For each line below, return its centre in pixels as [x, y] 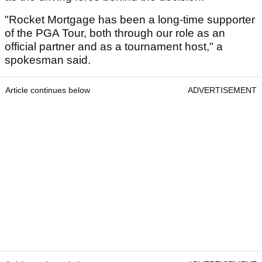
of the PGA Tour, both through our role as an [115, 33]
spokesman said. [49, 60]
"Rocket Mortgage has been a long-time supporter [130, 20]
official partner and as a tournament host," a [114, 47]
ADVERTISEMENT [222, 90]
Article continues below [48, 90]
